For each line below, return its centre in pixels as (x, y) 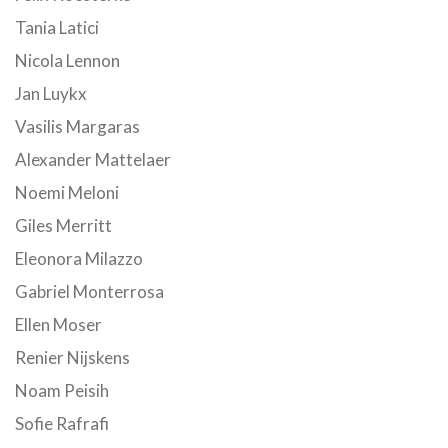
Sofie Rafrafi (62, 423)
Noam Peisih (62, 390)
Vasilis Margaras (77, 126)
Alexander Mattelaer (93, 159)
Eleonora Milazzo (79, 258)
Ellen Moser (58, 324)
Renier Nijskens (72, 357)
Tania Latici (57, 27)
